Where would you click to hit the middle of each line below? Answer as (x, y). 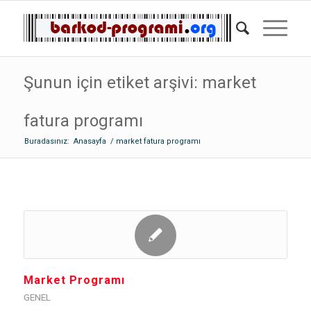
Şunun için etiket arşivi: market (140, 83)
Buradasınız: (47, 141)
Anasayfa (90, 141)
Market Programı (74, 280)
